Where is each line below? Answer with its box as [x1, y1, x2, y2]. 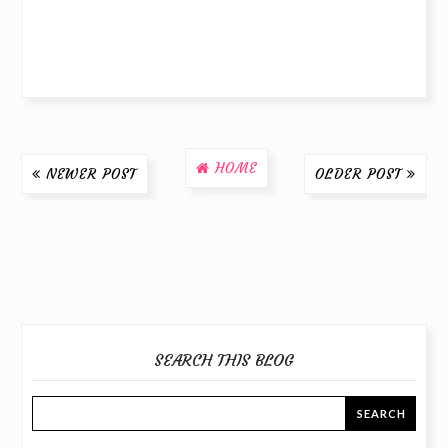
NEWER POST [46, 164, 137, 183]
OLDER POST [315, 164, 402, 183]
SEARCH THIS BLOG [154, 349, 294, 370]
